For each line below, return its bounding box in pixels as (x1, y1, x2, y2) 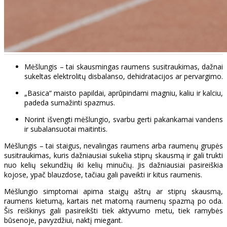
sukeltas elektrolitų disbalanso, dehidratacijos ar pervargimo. (24, 71, 223, 82)
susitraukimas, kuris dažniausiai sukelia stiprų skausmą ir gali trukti (4, 150, 223, 161)
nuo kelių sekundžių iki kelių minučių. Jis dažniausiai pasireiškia (4, 160, 223, 170)
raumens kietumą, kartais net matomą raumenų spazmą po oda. (4, 196, 223, 206)
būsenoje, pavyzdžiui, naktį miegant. (4, 215, 123, 225)
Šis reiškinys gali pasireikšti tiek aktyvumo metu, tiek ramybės (4, 206, 223, 216)
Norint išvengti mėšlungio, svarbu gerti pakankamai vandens (24, 115, 223, 125)
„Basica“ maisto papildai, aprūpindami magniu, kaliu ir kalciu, (24, 88, 223, 98)
